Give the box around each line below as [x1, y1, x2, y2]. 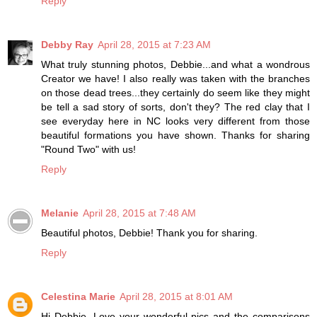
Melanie [41, 207, 79, 219]
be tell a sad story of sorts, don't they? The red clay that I [41, 101, 310, 113]
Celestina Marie [41, 291, 115, 303]
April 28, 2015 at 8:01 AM [120, 291, 233, 303]
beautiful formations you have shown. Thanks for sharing [41, 129, 310, 142]
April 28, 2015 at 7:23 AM [98, 39, 211, 51]
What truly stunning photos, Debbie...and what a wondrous [41, 59, 310, 71]
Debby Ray [41, 39, 93, 51]
